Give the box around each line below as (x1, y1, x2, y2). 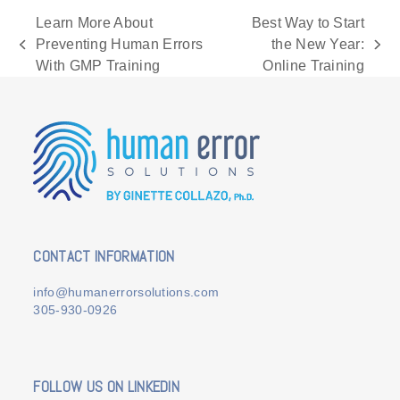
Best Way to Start (251, 15, 365, 31)
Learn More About (35, 15, 154, 31)
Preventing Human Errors (35, 37, 204, 53)
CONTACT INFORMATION (33, 246, 175, 267)
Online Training (262, 58, 365, 74)
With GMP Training (35, 58, 161, 74)
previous (19, 46, 76, 62)
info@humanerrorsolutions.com (33, 286, 220, 300)
